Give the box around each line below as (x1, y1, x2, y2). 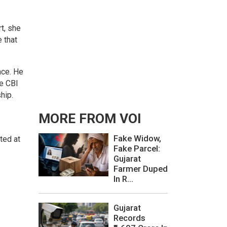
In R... (113, 174, 133, 184)
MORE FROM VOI (39, 111, 141, 127)
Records (113, 212, 145, 223)
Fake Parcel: (113, 143, 160, 154)
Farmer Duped (113, 164, 168, 174)
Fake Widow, (113, 133, 161, 144)
